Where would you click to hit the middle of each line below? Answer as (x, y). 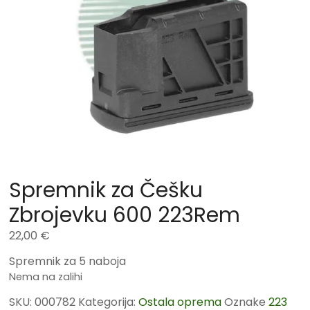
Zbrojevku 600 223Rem (125, 216)
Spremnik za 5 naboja (68, 262)
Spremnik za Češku (106, 191)
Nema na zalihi (46, 277)
